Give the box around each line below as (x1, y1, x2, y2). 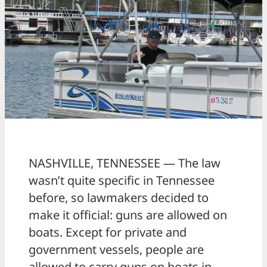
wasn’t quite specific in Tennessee (29, 172, 215, 189)
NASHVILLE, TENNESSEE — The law (29, 155, 221, 172)
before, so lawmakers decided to (29, 190, 209, 206)
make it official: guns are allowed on (29, 207, 227, 223)
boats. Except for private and (29, 224, 187, 241)
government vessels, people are (29, 241, 204, 258)
